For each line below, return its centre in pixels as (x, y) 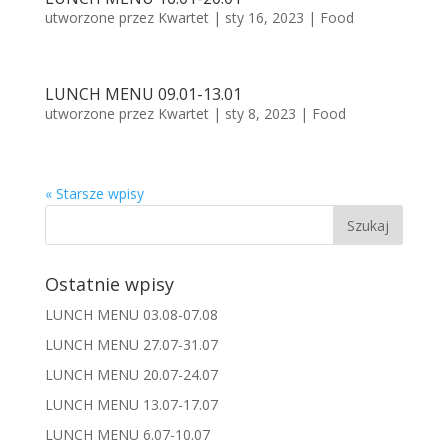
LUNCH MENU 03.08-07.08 (131, 314)
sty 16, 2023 (264, 17)
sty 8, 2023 (260, 113)
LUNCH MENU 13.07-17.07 (131, 404)
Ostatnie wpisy (109, 283)
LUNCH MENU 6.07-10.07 (127, 434)
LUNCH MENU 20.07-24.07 (131, 374)
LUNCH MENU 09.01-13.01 (143, 93)
